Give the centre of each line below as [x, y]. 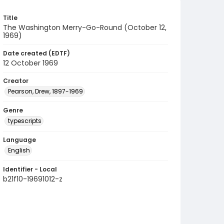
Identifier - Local [30, 169]
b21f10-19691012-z [33, 179]
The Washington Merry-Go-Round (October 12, [85, 27]
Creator [16, 81]
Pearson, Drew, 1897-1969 [45, 91]
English [19, 150]
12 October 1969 [30, 63]
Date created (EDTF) [36, 53]
